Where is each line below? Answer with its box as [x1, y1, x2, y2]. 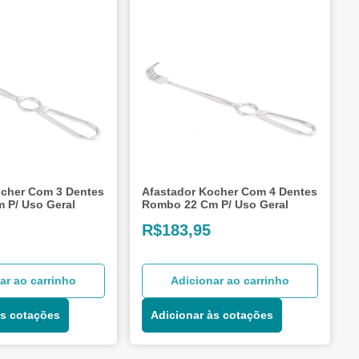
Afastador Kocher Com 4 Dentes [142, 184, 318, 198]
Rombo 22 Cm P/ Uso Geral [142, 197, 289, 211]
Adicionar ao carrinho [171, 273, 289, 287]
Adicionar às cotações [151, 308, 274, 321]
